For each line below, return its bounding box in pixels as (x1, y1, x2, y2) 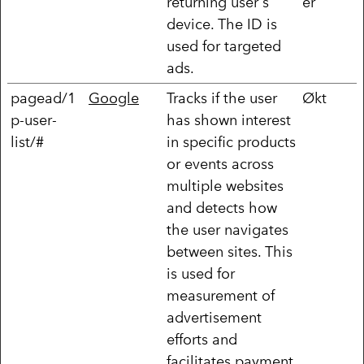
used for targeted (167, 37, 281, 55)
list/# (11, 132, 44, 151)
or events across (167, 154, 274, 173)
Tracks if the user (167, 89, 277, 107)
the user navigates (167, 220, 288, 239)
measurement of (167, 286, 275, 305)
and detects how (167, 198, 277, 217)
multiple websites (167, 176, 284, 195)
